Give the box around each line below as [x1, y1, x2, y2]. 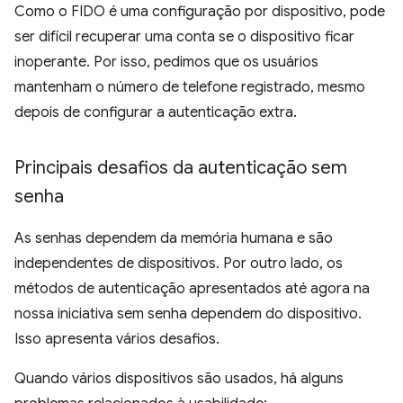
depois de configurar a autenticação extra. [14, 103, 297, 122]
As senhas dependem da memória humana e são [14, 229, 333, 248]
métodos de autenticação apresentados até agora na [14, 280, 370, 299]
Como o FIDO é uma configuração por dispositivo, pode [14, 3, 385, 22]
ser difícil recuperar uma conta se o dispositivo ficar [14, 28, 354, 47]
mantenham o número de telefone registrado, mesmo [14, 78, 365, 97]
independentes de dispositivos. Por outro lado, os [14, 255, 343, 273]
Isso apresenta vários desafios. [14, 330, 219, 349]
